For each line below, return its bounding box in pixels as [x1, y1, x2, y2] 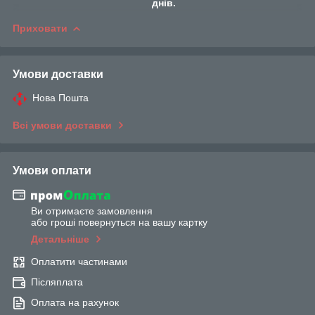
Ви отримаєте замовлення [31, 205, 153, 217]
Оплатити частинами [31, 256, 127, 268]
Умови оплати [13, 164, 91, 176]
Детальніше [31, 233, 89, 245]
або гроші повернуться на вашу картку [31, 217, 207, 229]
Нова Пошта [32, 91, 89, 103]
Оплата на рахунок [31, 297, 119, 309]
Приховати [13, 22, 67, 34]
